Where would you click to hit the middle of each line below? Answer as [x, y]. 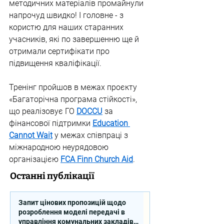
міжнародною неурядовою [60, 147]
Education [111, 123]
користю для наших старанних [67, 27]
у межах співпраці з [91, 135]
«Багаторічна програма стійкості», [74, 99]
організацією [35, 159]
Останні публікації [52, 176]
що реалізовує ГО [43, 111]
